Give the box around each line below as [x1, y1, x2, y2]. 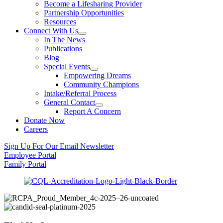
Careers [24, 124, 48, 133]
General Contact [44, 98, 95, 107]
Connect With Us [24, 26, 78, 35]
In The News [44, 35, 85, 44]
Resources [44, 17, 76, 26]
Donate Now [24, 115, 65, 124]
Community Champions [64, 80, 139, 89]
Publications [44, 44, 82, 53]
